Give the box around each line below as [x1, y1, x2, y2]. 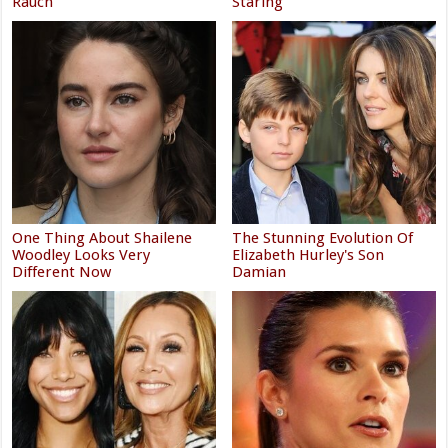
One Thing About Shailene [12, 228, 193, 247]
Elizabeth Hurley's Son [232, 245, 385, 264]
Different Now [12, 262, 112, 281]
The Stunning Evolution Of [232, 228, 414, 247]
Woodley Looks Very [12, 245, 151, 264]
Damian [232, 262, 287, 281]
